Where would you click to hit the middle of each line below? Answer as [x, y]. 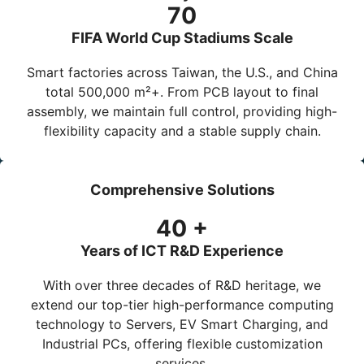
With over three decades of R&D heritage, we [182, 285]
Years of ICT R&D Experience [182, 250]
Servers [149, 324]
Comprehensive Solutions [182, 189]
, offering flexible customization [224, 343]
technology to [81, 324]
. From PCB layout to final [239, 91]
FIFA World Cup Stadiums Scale [182, 37]
